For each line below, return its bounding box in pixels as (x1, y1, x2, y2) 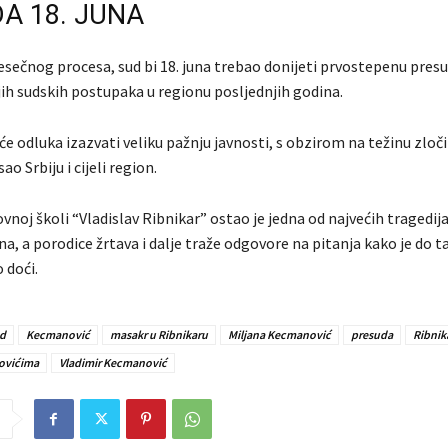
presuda (350, 326, 393, 342)
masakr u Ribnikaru (109, 326, 208, 342)
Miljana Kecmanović (227, 326, 331, 342)
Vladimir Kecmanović (58, 354, 167, 370)
